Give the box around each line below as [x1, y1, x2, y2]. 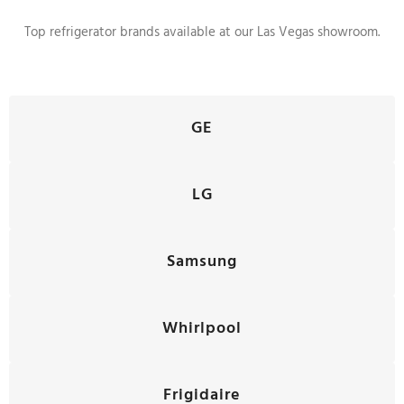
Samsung [167, 249, 237, 275]
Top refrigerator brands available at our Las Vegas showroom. [24, 22, 380, 43]
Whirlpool [162, 316, 242, 342]
